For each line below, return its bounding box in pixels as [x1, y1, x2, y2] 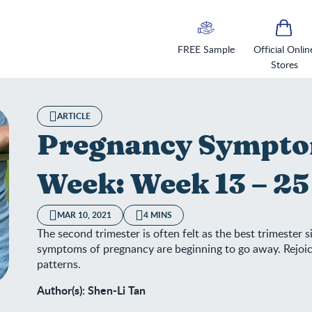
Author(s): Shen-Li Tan [37, 282, 146, 298]
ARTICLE [57, 110, 91, 122]
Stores [270, 58, 298, 71]
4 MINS [143, 209, 173, 221]
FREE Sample [178, 42, 235, 56]
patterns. [37, 256, 81, 272]
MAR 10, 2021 [57, 209, 112, 221]
